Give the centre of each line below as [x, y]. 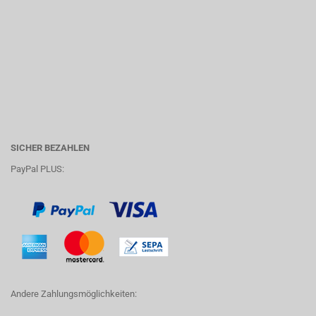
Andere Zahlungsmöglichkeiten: [74, 294]
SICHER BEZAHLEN [50, 148]
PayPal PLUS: [37, 169]
